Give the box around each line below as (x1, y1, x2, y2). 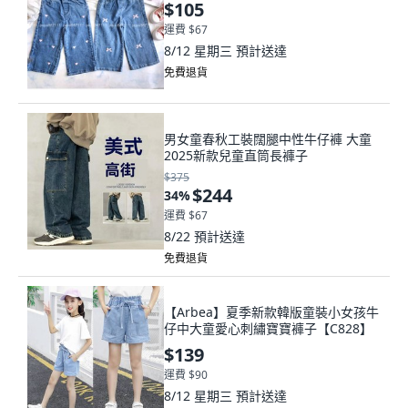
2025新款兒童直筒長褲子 (164, 147, 308, 164)
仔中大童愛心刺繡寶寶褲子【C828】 (164, 320, 372, 337)
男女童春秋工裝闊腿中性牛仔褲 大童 (164, 130, 372, 148)
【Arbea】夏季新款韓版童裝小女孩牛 (164, 303, 379, 321)
